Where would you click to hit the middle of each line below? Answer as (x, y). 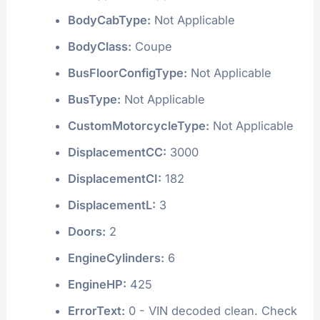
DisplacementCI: (114, 178)
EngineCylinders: (116, 257)
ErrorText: (96, 310)
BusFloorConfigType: (127, 72)
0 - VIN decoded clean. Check (211, 310)
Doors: (86, 231)
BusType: (94, 99)
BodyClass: (99, 46)
